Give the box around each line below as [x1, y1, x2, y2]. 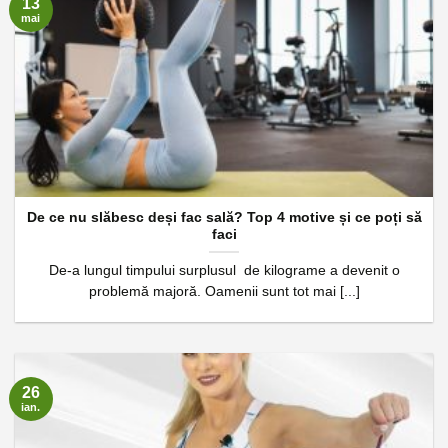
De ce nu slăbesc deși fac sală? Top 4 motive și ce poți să [26, 209, 422, 225]
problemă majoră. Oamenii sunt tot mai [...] [88, 283, 360, 299]
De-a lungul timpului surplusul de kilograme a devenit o [48, 262, 400, 278]
